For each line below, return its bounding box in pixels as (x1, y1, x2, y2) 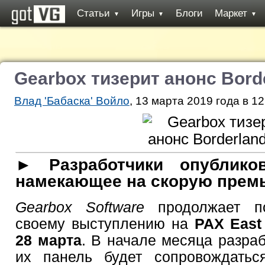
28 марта (15, 231, 82, 248)
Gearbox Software (15, 198, 145, 215)
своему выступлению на (15, 215, 195, 232)
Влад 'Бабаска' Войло (14, 95, 130, 107)
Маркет (215, 8, 247, 19)
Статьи (77, 8, 110, 19)
